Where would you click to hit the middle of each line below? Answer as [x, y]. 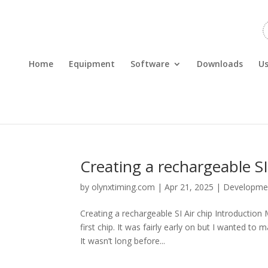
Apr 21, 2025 [189, 187]
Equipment [92, 64]
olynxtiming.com [124, 187]
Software [150, 64]
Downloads [220, 64]
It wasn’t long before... [123, 241]
